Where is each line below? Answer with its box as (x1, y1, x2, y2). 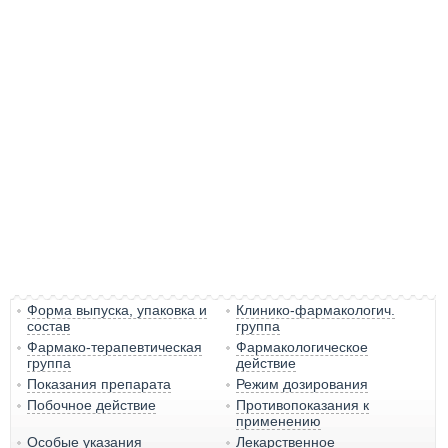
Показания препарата (27, 376, 171, 393)
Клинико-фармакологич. (236, 302, 396, 319)
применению (236, 413, 322, 430)
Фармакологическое (236, 339, 369, 356)
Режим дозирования (236, 376, 369, 393)
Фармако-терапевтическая (27, 339, 202, 356)
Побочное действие (27, 397, 156, 414)
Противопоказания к (236, 397, 370, 414)
